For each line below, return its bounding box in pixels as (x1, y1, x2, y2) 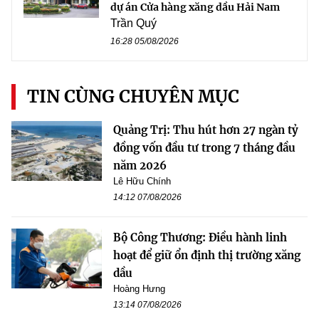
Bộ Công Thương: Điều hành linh (113, 230, 287, 244)
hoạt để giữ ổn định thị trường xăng (113, 248, 300, 262)
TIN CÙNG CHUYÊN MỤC (27, 85, 239, 108)
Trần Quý (110, 16, 157, 29)
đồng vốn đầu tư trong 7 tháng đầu (113, 140, 296, 155)
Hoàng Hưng (113, 283, 165, 294)
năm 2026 (113, 158, 167, 172)
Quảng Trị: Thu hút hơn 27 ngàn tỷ (113, 122, 298, 137)
